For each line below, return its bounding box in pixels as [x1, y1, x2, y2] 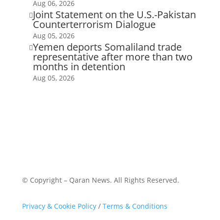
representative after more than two [32, 50, 192, 63]
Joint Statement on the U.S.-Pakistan [32, 7, 196, 21]
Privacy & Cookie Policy [22, 201, 96, 211]
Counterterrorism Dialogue [32, 17, 156, 31]
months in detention [32, 59, 125, 73]
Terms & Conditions [102, 201, 167, 211]
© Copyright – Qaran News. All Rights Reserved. [22, 175, 179, 185]
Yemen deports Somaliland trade [32, 40, 182, 54]
